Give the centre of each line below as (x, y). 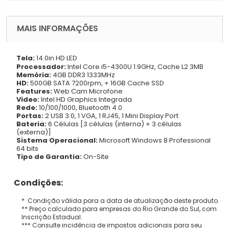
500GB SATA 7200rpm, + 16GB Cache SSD (96, 83)
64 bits (27, 148)
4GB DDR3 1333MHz (83, 75)
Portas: (30, 116)
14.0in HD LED (56, 58)
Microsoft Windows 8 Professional (154, 140)
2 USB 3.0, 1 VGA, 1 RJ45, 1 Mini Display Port (111, 116)
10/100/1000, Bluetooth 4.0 (80, 107)
